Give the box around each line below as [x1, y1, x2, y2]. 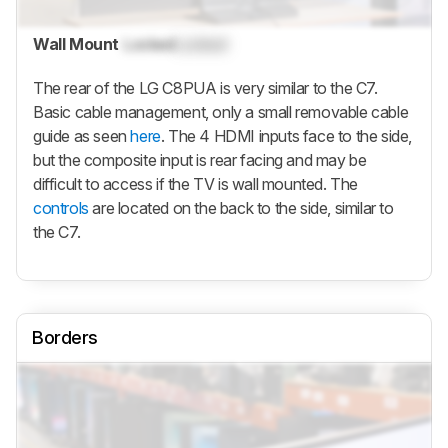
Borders [32, 327, 98, 349]
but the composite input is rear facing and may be [33, 149, 367, 170]
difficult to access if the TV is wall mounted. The [33, 173, 359, 194]
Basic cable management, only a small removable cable [33, 101, 409, 122]
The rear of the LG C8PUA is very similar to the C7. [33, 77, 378, 98]
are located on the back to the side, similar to [88, 197, 394, 218]
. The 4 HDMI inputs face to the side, [160, 125, 413, 146]
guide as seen [33, 125, 131, 146]
